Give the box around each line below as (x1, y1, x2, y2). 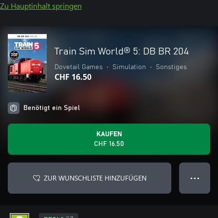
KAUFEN (96, 131, 122, 138)
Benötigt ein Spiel (23, 105, 80, 111)
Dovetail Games (54, 64, 103, 71)
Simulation (112, 64, 146, 71)
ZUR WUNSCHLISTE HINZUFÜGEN (43, 173, 146, 182)
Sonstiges (156, 64, 187, 71)
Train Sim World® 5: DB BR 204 (54, 47, 189, 56)
